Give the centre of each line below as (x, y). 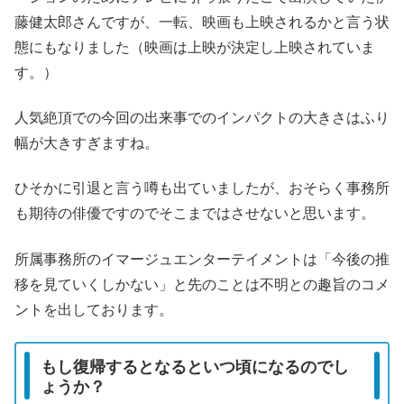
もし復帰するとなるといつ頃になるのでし (195, 366)
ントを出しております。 (94, 308)
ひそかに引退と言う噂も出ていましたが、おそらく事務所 (202, 188)
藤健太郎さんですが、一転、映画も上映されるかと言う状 (202, 21)
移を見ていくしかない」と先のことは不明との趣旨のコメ (202, 283)
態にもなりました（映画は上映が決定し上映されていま (195, 46)
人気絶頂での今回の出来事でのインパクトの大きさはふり (202, 117)
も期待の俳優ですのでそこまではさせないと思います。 (195, 213)
